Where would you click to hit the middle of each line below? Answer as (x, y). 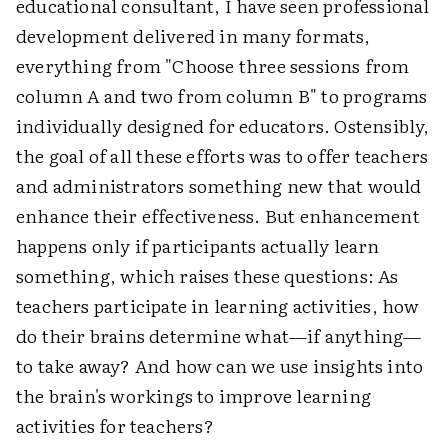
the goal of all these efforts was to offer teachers (222, 155)
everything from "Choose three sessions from (213, 65)
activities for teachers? (115, 425)
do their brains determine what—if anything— (219, 335)
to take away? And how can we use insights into (220, 365)
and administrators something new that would (219, 185)
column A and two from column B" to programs (222, 95)
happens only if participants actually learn (198, 245)
